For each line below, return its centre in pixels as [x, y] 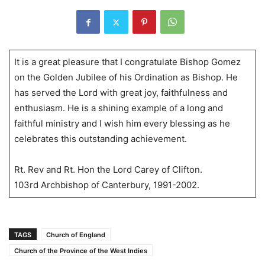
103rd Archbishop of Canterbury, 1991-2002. [106, 185]
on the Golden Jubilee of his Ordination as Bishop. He [126, 77]
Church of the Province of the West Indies [81, 251]
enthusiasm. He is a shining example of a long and [118, 108]
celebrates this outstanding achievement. [100, 139]
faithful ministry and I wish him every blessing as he [122, 124]
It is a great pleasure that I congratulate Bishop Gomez [127, 62]
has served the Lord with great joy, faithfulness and [121, 93]
